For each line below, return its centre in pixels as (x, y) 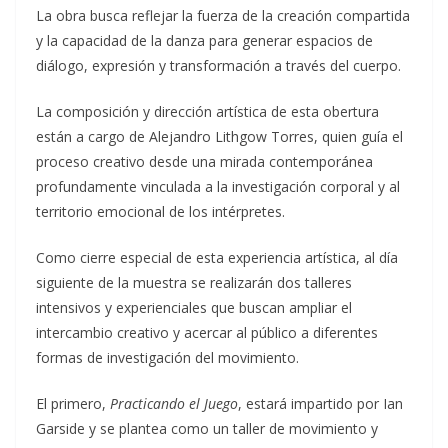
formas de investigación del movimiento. (167, 357)
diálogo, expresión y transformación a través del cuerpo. (218, 65)
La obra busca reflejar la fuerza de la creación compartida (223, 15)
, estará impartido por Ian (320, 403)
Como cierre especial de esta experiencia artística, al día (217, 257)
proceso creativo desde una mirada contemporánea (204, 161)
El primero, (73, 403)
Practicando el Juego (174, 403)
